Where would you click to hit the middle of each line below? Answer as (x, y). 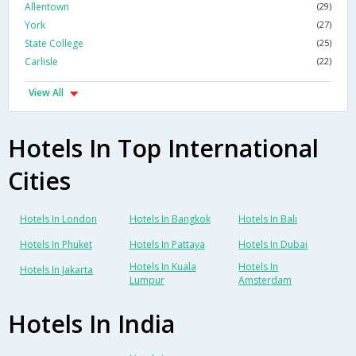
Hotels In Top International (163, 149)
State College (54, 44)
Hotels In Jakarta (56, 270)
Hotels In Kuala (163, 267)
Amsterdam (265, 281)
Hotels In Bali (268, 219)
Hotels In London (58, 219)
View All (46, 93)
